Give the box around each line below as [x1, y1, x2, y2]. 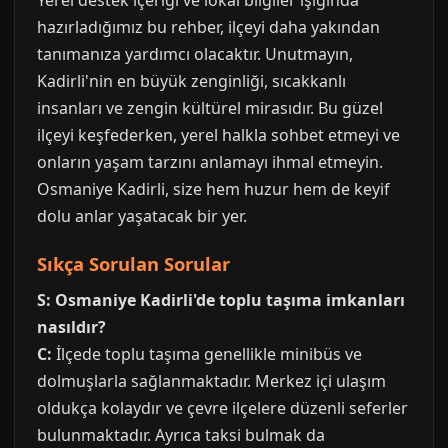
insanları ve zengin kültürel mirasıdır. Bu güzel [37, 97, 383, 119]
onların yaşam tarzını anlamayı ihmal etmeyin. [37, 151, 383, 173]
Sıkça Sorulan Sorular [37, 251, 230, 276]
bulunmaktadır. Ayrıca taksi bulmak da [37, 424, 325, 446]
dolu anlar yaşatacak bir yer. [37, 205, 247, 227]
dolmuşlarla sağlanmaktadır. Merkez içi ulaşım [37, 370, 386, 392]
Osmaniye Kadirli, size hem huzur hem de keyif [37, 178, 390, 200]
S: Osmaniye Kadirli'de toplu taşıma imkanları [37, 289, 405, 311]
